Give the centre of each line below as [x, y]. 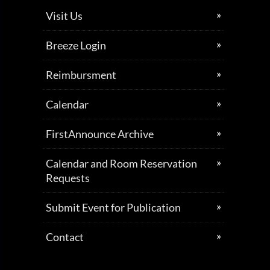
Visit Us [64, 16]
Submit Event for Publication [113, 207]
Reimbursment [81, 75]
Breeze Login [76, 45]
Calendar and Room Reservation [121, 163]
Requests [67, 178]
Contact [64, 237]
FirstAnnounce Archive [99, 134]
